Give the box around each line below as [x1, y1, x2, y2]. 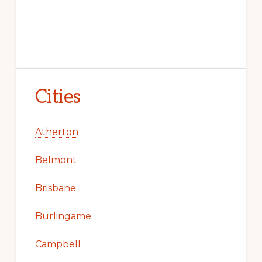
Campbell [35, 238, 81, 250]
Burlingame [35, 210, 91, 222]
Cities [35, 85, 81, 108]
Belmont [35, 154, 77, 166]
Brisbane [35, 182, 76, 194]
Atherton [35, 126, 78, 137]
